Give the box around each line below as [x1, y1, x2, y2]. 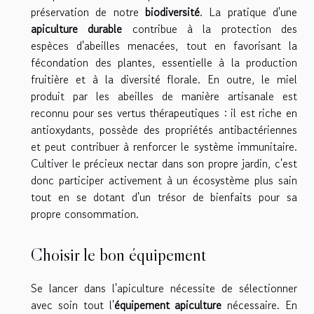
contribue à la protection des [122, 20, 298, 38]
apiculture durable [31, 20, 123, 38]
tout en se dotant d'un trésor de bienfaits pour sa [31, 189, 297, 206]
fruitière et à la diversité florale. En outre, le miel [31, 71, 297, 88]
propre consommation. [31, 205, 139, 223]
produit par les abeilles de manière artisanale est [31, 88, 297, 105]
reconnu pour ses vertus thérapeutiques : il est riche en [31, 104, 297, 122]
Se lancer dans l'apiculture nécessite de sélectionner [31, 279, 297, 296]
